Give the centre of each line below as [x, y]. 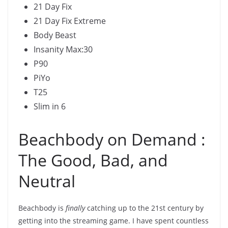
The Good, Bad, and [93, 160]
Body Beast [55, 35]
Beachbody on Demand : [112, 139]
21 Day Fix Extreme [70, 21]
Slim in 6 [50, 107]
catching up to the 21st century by [144, 208]
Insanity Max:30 [63, 50]
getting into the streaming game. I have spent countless [113, 221]
